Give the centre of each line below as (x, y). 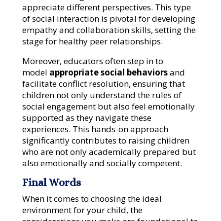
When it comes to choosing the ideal (92, 199)
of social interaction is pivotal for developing (109, 19)
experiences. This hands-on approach (95, 129)
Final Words (51, 183)
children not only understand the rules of (102, 95)
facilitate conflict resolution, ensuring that (103, 84)
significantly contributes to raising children (106, 141)
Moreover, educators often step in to (92, 61)
